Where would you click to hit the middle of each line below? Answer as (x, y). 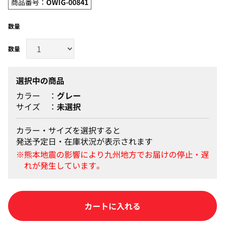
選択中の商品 (40, 80)
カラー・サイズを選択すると (68, 130)
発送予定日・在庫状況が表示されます (84, 141)
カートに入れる (113, 206)
